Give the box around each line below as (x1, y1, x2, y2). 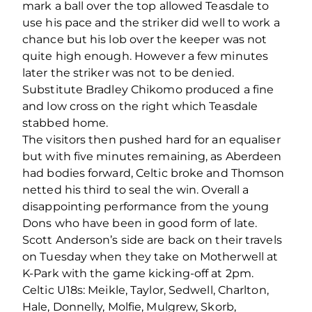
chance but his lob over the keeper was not (22, 32, 267, 46)
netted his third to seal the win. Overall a (22, 182, 249, 196)
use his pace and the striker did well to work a (22, 15, 280, 29)
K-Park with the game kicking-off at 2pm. (22, 266, 254, 280)
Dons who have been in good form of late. (22, 216, 258, 230)
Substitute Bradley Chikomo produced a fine (22, 82, 274, 96)
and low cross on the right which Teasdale (22, 99, 258, 113)
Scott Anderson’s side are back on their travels (22, 233, 282, 247)
